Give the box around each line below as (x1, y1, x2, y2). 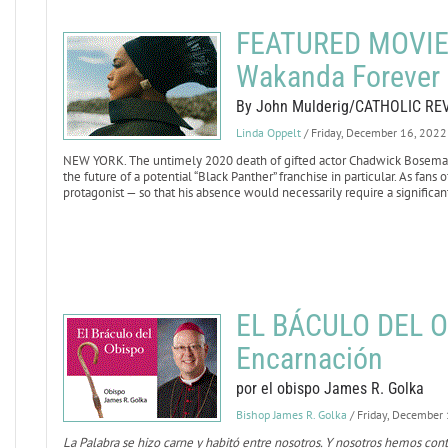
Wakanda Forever (235, 59, 440, 94)
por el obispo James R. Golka (235, 379, 424, 398)
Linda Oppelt (235, 125, 301, 140)
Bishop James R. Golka (235, 407, 347, 422)
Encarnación (235, 341, 383, 376)
